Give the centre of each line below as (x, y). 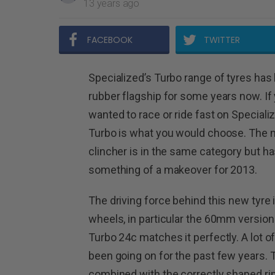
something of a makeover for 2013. (173, 169)
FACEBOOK (110, 40)
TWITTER (222, 40)
